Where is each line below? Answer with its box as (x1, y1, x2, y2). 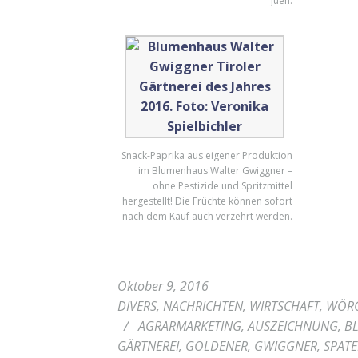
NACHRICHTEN (162, 296, 243, 315)
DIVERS (117, 296, 157, 315)
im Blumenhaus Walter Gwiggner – (137, 164, 292, 177)
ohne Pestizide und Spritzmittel (152, 179, 292, 193)
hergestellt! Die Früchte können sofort (121, 194, 292, 208)
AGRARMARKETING (137, 316, 241, 335)
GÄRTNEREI (117, 336, 179, 355)
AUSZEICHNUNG (247, 316, 338, 335)
